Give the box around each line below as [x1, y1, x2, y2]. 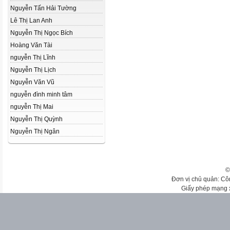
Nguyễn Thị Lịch [10, 66, 56, 73]
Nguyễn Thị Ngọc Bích [10, 29, 73, 36]
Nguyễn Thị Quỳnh [10, 116, 63, 123]
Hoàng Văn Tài [10, 42, 52, 49]
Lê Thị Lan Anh [10, 17, 52, 24]
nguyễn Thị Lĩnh [10, 54, 55, 61]
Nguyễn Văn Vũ [10, 79, 54, 86]
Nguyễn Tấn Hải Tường [10, 5, 76, 12]
